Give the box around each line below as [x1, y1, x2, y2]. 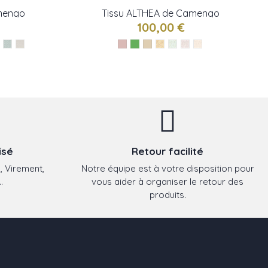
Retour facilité [132, 145, 203, 158]
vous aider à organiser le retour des [92, 175, 243, 187]
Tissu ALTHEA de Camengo [102, 7, 220, 20]
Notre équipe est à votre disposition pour [81, 162, 254, 174]
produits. [149, 188, 186, 200]
